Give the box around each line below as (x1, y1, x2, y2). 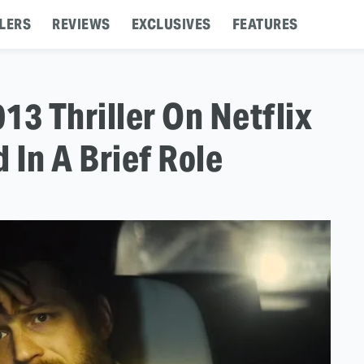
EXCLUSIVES (131, 15, 211, 33)
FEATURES (232, 15, 298, 33)
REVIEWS (52, 15, 110, 33)
